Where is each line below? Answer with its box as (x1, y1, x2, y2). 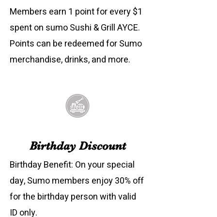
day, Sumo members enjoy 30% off (10, 174, 144, 187)
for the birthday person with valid (10, 190, 136, 203)
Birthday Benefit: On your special (10, 158, 135, 171)
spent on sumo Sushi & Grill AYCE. (10, 21, 140, 34)
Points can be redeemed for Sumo (10, 37, 142, 50)
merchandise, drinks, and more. (10, 53, 130, 66)
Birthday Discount (29, 139, 126, 153)
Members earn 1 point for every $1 (10, 5, 142, 18)
